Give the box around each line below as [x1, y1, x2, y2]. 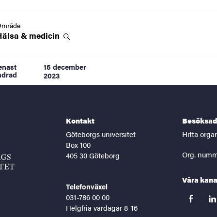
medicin [29, 30, 62, 42]
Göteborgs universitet [66, 129, 136, 139]
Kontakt [66, 115, 94, 126]
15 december [44, 62, 87, 72]
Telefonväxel [66, 181, 108, 192]
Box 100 [66, 139, 91, 150]
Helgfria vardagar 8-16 [66, 202, 138, 213]
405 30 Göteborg [66, 150, 120, 161]
